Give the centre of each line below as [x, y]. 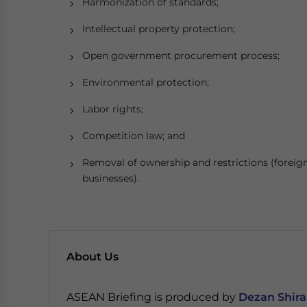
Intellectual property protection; [159, 29]
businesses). [111, 178]
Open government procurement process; [181, 56]
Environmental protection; [146, 82]
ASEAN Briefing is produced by [152, 297]
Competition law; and [134, 136]
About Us [93, 257]
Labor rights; [113, 109]
